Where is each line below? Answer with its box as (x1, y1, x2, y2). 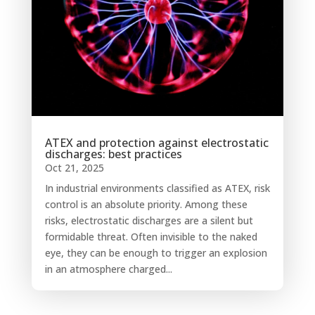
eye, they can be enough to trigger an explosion (44, 245, 267, 259)
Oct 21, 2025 (44, 160, 104, 174)
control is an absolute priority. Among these (44, 197, 247, 211)
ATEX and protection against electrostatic (44, 134, 269, 150)
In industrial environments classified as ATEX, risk (44, 181, 270, 195)
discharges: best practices (44, 146, 182, 162)
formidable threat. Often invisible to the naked (44, 229, 257, 243)
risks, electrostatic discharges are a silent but (44, 213, 253, 227)
